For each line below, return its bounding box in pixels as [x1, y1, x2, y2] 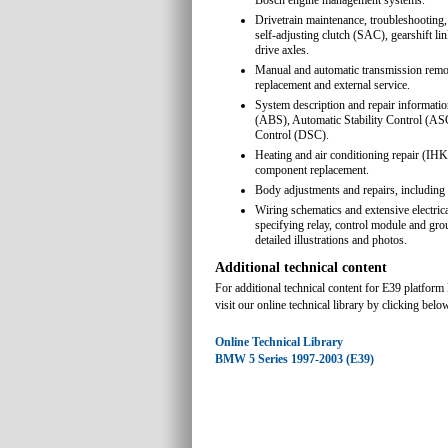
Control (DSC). [255, 128, 329, 143]
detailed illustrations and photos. [255, 233, 407, 248]
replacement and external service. [255, 78, 410, 93]
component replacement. [255, 163, 369, 178]
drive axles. [255, 43, 309, 58]
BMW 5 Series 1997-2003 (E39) [215, 351, 374, 366]
